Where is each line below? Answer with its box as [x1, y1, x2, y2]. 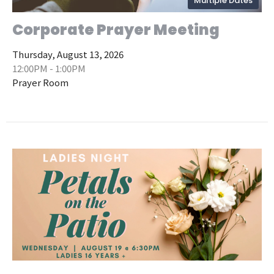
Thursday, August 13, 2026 [12, 47, 124, 61]
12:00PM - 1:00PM [12, 61, 86, 75]
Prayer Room [12, 75, 68, 89]
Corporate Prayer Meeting [12, 19, 220, 40]
